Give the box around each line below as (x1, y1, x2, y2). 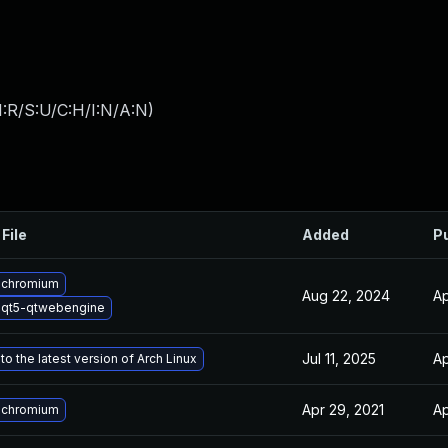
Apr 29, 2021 (302, 401, 384, 418)
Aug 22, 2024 (302, 287, 390, 304)
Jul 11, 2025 (302, 350, 376, 367)
